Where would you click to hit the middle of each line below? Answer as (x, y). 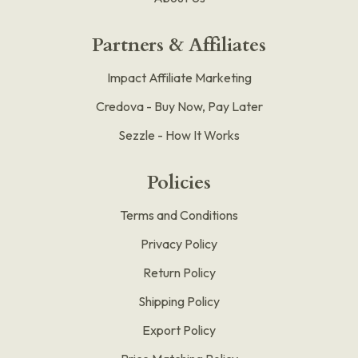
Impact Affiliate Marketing (179, 77)
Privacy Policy (179, 243)
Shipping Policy (179, 301)
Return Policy (179, 272)
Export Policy (179, 330)
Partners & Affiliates (179, 45)
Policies (179, 182)
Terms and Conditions (179, 215)
